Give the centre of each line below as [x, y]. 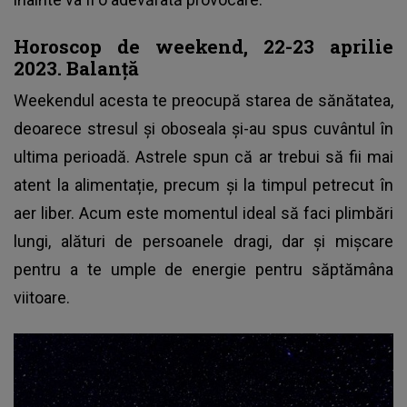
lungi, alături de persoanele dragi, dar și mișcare [203, 241]
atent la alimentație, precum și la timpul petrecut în [203, 184]
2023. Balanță [76, 68]
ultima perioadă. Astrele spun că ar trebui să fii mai [203, 156]
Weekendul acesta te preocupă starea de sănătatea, [203, 100]
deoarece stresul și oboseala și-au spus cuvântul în [203, 128]
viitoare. [44, 297]
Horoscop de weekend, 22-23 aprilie [203, 46]
